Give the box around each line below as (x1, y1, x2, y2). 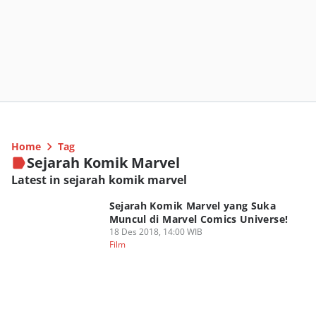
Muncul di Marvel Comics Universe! (109, 212, 288, 226)
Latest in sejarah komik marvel (11, 172, 187, 188)
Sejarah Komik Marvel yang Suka (109, 199, 276, 212)
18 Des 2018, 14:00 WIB (109, 226, 202, 238)
